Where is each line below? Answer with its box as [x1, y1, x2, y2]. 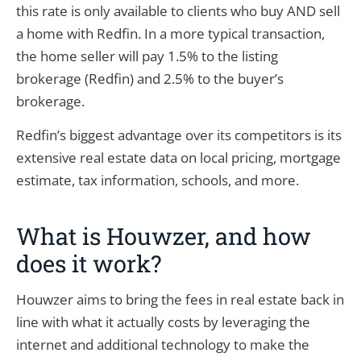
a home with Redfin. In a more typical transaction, [16, 23, 325, 43]
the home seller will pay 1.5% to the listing [16, 46, 278, 65]
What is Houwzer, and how [16, 221, 311, 252]
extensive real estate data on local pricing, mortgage [16, 148, 341, 168]
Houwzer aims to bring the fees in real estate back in [16, 290, 344, 309]
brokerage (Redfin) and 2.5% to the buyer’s [16, 68, 284, 88]
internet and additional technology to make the [16, 335, 309, 355]
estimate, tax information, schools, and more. [16, 171, 299, 190]
